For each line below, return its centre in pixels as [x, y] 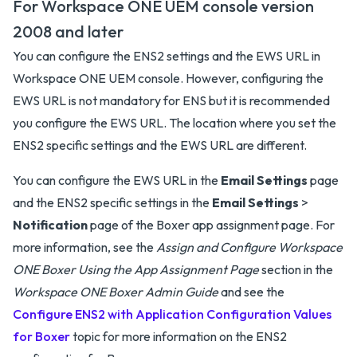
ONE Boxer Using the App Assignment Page [136, 270]
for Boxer [41, 337]
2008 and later [68, 32]
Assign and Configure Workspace [249, 247]
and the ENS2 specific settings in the [112, 203]
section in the [296, 270]
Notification [50, 225]
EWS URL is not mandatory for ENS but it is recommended [171, 101]
